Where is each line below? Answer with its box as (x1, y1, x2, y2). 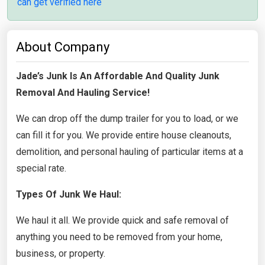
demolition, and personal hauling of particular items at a (16, 146, 243, 157)
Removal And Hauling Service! (16, 86, 150, 98)
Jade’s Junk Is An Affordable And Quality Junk (16, 70, 219, 82)
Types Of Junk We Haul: (16, 188, 121, 200)
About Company (16, 39, 109, 54)
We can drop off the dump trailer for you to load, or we (16, 112, 238, 124)
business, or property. (16, 247, 105, 259)
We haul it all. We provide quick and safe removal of (16, 214, 229, 226)
